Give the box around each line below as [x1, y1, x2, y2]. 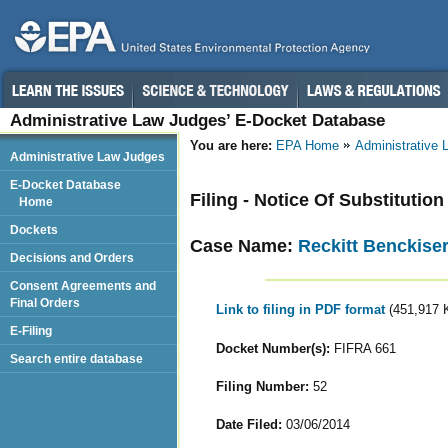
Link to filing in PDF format [215, 302, 389, 318]
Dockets [10, 223, 58, 236]
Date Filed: [215, 416, 282, 432]
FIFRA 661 [329, 340, 396, 356]
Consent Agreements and [10, 279, 156, 292]
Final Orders [10, 296, 80, 309]
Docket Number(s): [215, 340, 330, 356]
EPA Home [276, 138, 339, 153]
